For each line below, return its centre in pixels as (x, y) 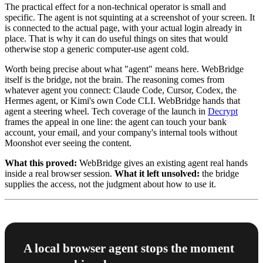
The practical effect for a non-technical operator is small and (115, 7)
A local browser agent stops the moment (129, 249)
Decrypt (223, 111)
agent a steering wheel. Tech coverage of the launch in (106, 111)
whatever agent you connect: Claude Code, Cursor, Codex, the (121, 90)
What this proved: (41, 163)
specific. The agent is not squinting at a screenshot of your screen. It (130, 17)
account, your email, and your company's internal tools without (121, 132)
